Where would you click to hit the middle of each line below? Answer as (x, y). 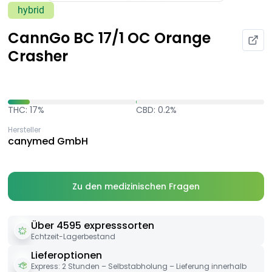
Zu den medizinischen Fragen (136, 187)
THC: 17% (26, 110)
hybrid (31, 10)
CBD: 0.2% (156, 110)
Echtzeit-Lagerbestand (73, 237)
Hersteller (24, 130)
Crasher (38, 56)
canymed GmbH (48, 141)
